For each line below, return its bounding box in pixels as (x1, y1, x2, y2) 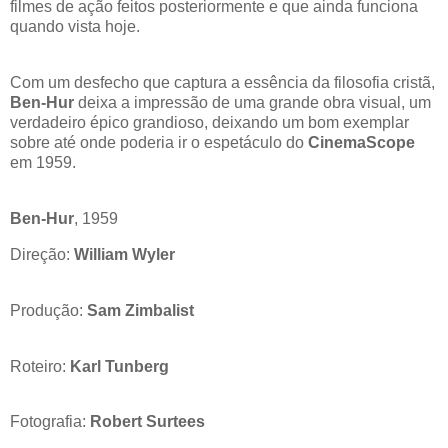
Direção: (10, 245, 74, 263)
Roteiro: (10, 357, 66, 375)
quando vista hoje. (10, 18, 140, 36)
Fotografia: (10, 413, 90, 431)
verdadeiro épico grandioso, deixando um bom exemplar (10, 114, 409, 132)
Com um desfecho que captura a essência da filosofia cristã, (10, 74, 435, 92)
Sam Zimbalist (87, 301, 194, 319)
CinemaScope (308, 134, 415, 152)
